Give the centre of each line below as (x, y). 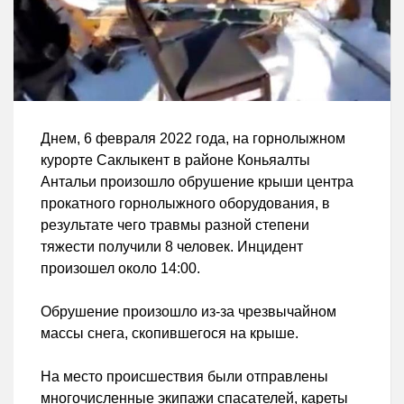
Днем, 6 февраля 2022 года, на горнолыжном (193, 138)
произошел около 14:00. (120, 268)
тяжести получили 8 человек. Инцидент (172, 246)
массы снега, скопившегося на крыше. (170, 333)
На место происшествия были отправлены (184, 376)
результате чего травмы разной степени (175, 225)
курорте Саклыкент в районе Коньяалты (175, 160)
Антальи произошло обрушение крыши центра (197, 181)
